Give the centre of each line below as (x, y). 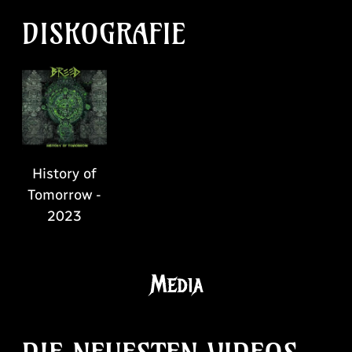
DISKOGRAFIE (104, 34)
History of (64, 173)
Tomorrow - (64, 194)
